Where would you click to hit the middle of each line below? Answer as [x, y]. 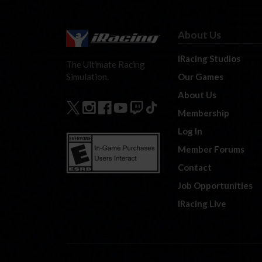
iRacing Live [202, 203]
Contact [195, 167]
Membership [204, 113]
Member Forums [211, 149]
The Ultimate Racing [106, 65]
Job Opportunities [216, 185]
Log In [190, 131]
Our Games [201, 76]
